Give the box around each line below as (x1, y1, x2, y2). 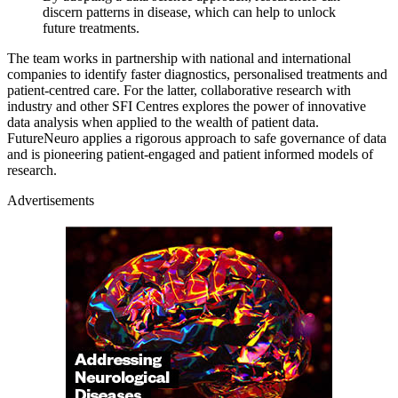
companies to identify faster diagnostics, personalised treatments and (7, 67, 387, 83)
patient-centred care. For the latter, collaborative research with (7, 83, 351, 99)
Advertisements (7, 193, 94, 209)
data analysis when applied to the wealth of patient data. (7, 115, 319, 131)
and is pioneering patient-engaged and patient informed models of (7, 147, 373, 163)
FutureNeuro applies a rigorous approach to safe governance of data (7, 131, 386, 147)
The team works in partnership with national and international (7, 51, 351, 67)
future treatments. (43, 20, 139, 36)
